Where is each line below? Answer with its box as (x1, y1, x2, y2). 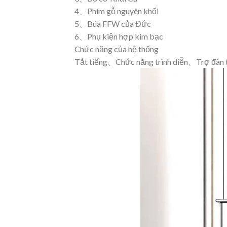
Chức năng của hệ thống (74, 44, 159, 54)
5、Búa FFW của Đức (74, 18, 151, 28)
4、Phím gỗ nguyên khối (74, 6, 159, 16)
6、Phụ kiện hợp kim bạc (74, 31, 163, 41)
